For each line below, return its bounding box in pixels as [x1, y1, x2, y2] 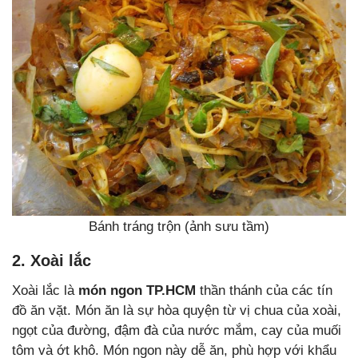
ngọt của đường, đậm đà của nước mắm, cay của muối [12, 322, 341, 338]
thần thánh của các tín [196, 282, 332, 298]
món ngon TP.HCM [78, 282, 196, 298]
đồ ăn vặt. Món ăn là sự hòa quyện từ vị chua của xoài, [12, 302, 341, 318]
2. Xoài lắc [12, 251, 91, 269]
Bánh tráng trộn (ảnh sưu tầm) [89, 218, 269, 234]
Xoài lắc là [12, 282, 78, 298]
